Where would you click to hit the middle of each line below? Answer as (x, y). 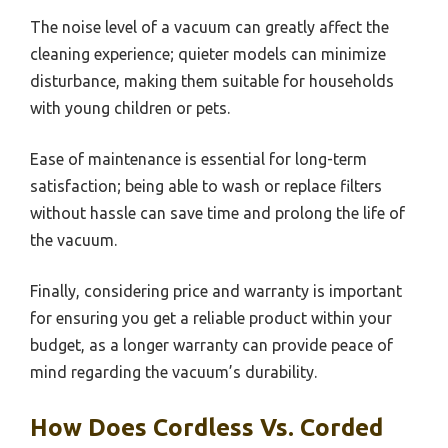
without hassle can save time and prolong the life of (217, 213)
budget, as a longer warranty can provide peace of (211, 345)
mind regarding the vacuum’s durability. (173, 372)
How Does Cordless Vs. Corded (206, 427)
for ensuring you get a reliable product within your (211, 318)
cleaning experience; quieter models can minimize (208, 54)
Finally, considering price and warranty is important (216, 291)
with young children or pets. (130, 108)
